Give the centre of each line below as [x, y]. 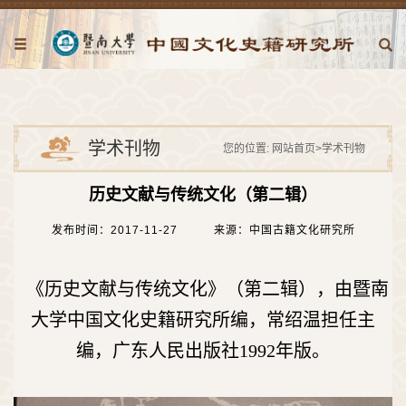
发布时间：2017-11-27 [114, 230]
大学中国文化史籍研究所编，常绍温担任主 [203, 320]
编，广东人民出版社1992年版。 [203, 351]
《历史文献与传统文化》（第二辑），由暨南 [208, 289]
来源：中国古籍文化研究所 [284, 230]
